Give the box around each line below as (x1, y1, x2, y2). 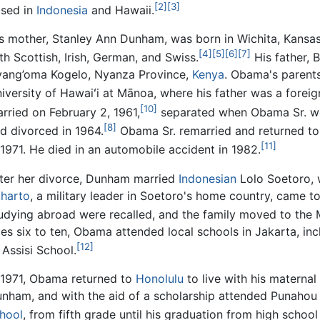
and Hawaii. (87, 2, 154, 17)
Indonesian (178, 171, 236, 186)
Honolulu (135, 271, 184, 286)
